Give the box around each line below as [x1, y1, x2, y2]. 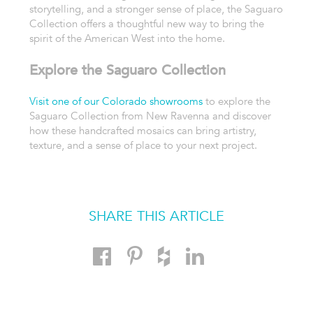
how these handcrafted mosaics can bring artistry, [29, 123, 256, 138]
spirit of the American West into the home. [29, 31, 225, 45]
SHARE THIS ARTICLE [88, 207, 224, 226]
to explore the [202, 94, 270, 108]
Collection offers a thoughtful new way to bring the [29, 16, 264, 31]
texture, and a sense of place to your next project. [29, 138, 257, 152]
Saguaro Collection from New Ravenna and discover [29, 108, 271, 123]
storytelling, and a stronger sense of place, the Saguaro [29, 1, 283, 16]
